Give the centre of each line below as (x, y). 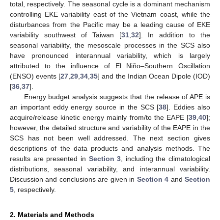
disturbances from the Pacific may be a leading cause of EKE (110, 24)
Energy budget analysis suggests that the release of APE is (117, 96)
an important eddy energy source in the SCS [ (84, 107)
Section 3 (105, 158)
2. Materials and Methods (52, 214)
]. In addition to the (174, 35)
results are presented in (49, 158)
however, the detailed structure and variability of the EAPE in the (110, 127)
